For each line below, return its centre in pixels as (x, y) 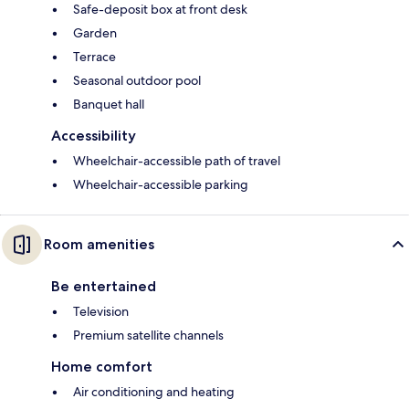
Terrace (94, 57)
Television (101, 312)
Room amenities (99, 245)
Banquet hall (109, 105)
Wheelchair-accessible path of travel (177, 161)
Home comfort (102, 367)
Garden (95, 33)
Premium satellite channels (148, 336)
